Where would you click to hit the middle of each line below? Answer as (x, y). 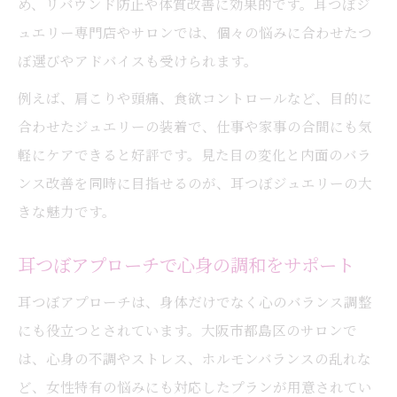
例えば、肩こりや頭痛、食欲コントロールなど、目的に (195, 97)
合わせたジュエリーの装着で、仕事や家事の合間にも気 (195, 126)
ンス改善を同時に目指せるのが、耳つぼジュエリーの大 (195, 183)
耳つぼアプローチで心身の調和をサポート (186, 265)
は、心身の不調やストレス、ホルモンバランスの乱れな (195, 358)
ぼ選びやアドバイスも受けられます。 (138, 60)
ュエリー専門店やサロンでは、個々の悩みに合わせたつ (195, 32)
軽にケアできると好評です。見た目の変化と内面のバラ (195, 154)
